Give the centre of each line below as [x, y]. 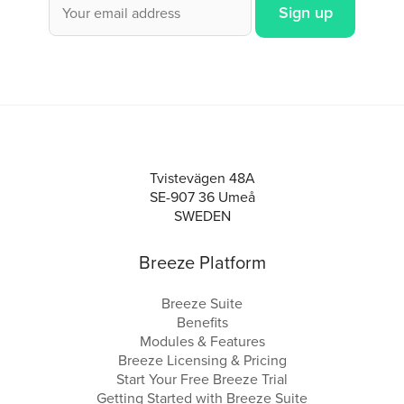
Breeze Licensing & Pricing [202, 360]
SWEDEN [202, 216]
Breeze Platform [202, 262]
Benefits [202, 322]
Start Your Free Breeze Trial [202, 379]
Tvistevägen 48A [202, 178]
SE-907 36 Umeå [202, 197]
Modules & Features [202, 341]
